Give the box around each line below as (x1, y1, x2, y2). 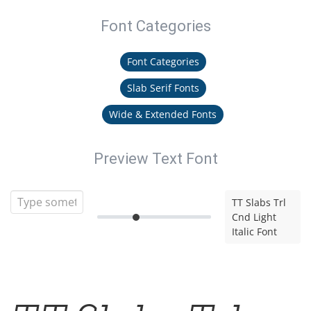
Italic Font (232, 225, 278, 238)
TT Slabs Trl (232, 196, 287, 209)
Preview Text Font (93, 150, 218, 167)
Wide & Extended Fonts (109, 108, 217, 121)
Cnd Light (232, 210, 277, 224)
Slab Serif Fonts (126, 81, 199, 94)
